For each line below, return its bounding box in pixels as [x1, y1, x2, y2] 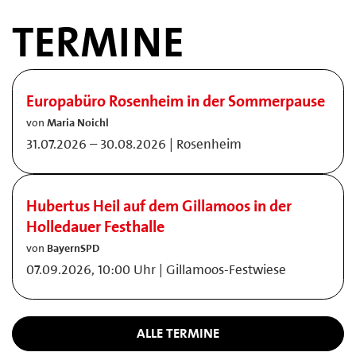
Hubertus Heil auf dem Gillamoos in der [26, 195, 292, 216]
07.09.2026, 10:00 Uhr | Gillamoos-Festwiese [26, 260, 286, 278]
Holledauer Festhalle [26, 215, 164, 237]
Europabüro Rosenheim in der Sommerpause [26, 90, 325, 111]
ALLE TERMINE [137, 324, 219, 342]
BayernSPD [47, 240, 99, 255]
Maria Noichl [47, 114, 109, 130]
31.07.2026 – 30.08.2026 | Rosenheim [26, 134, 242, 153]
